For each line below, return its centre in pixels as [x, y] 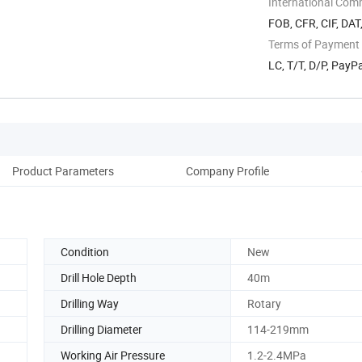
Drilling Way [90, 303]
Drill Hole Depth [99, 277]
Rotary [264, 303]
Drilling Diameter [101, 329]
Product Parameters [63, 170]
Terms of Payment [314, 44]
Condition [85, 251]
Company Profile [227, 170]
